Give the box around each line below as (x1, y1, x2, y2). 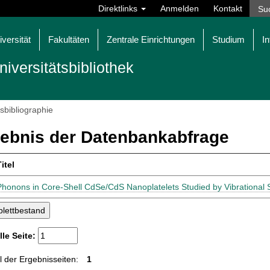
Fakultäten (48, 34, 89, 45)
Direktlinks (98, 4, 140, 13)
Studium (212, 34, 245, 45)
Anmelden (160, 4, 199, 13)
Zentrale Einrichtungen (107, 34, 195, 45)
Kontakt (213, 4, 242, 13)
